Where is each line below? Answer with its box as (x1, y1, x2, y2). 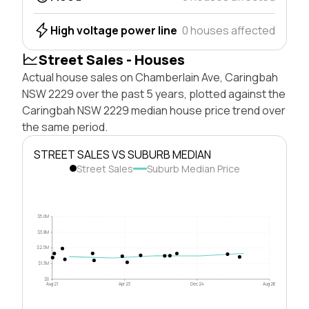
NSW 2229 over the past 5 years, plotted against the (22, 86, 286, 101)
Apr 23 (119, 280, 131, 287)
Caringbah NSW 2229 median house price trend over (22, 102, 286, 118)
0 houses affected (182, 22, 275, 38)
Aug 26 (263, 280, 277, 287)
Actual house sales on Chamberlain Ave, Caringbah (22, 69, 278, 85)
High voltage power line (50, 22, 177, 38)
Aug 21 (46, 280, 59, 287)
